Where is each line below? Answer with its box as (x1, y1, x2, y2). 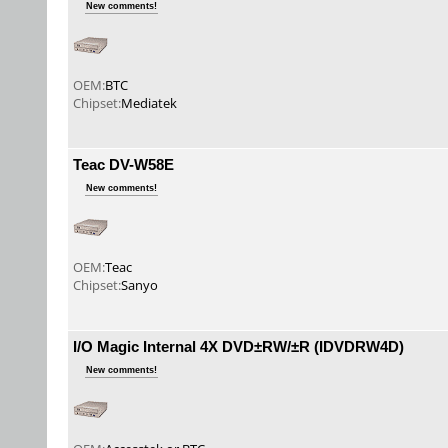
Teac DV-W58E (73, 154, 174, 174)
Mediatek (121, 94, 177, 112)
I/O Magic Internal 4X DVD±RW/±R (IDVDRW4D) (73, 336, 404, 356)
